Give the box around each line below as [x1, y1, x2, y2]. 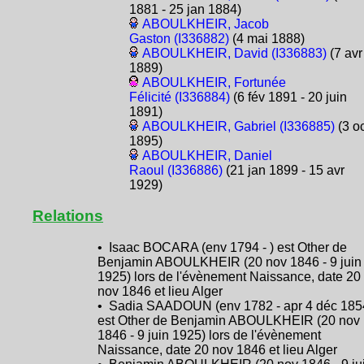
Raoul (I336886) [128, 163, 223, 178]
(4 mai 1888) [228, 32, 305, 46]
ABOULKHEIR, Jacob [141, 17, 269, 32]
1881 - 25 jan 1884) [128, 2, 241, 17]
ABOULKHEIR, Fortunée [141, 76, 286, 90]
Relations [32, 207, 103, 225]
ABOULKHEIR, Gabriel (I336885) [141, 119, 335, 134]
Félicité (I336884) [128, 90, 230, 105]
